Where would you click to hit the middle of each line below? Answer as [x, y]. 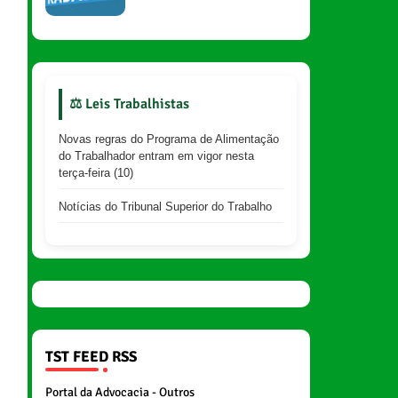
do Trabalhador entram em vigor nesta [156, 156]
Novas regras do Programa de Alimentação [168, 139]
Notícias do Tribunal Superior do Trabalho [165, 207]
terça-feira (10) [96, 173]
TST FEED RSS [91, 357]
